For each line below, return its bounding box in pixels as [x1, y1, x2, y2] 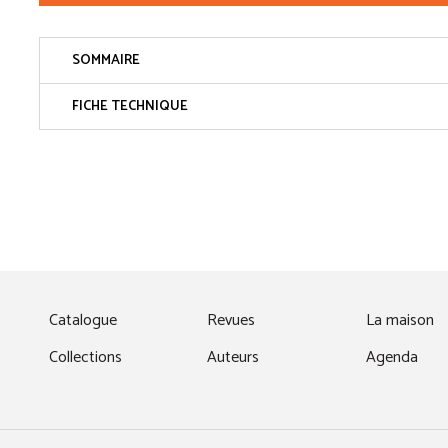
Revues [207, 307, 256, 335]
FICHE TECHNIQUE [72, 95, 188, 118]
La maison [365, 307, 434, 335]
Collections [49, 343, 122, 371]
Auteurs [207, 343, 260, 371]
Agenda [365, 343, 418, 371]
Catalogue [49, 307, 117, 335]
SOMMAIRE [72, 49, 140, 72]
